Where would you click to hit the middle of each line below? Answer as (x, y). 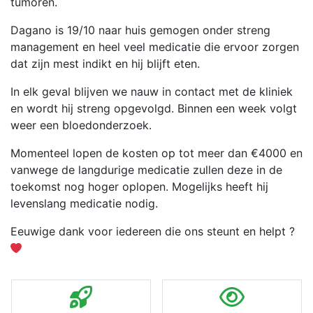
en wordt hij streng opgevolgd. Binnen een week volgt (154, 109)
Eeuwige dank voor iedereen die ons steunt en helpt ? (153, 232)
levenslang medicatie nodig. (86, 204)
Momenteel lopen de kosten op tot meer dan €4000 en (156, 153)
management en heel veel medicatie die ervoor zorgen (155, 47)
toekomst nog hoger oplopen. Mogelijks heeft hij (139, 187)
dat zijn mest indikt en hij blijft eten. (107, 64)
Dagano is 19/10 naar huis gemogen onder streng (140, 30)
